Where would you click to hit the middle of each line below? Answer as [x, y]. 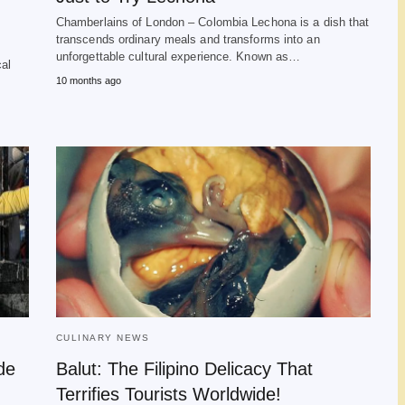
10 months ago [88, 80]
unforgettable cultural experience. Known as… [178, 57]
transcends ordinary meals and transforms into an [188, 39]
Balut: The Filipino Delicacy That [184, 369]
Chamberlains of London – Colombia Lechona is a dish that [212, 22]
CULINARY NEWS [103, 338]
